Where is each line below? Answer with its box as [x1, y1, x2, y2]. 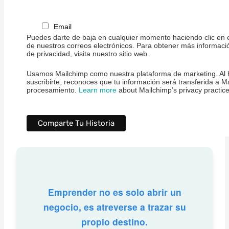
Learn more [78, 85, 117, 94]
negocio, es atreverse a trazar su [43, 200, 186, 214]
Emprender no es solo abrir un [48, 186, 181, 199]
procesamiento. [26, 85, 79, 94]
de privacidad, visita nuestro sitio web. [26, 50, 149, 58]
